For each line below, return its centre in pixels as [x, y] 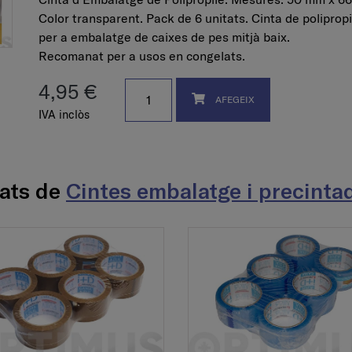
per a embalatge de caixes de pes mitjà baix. [164, 37]
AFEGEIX [234, 100]
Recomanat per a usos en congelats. [142, 55]
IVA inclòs [64, 114]
